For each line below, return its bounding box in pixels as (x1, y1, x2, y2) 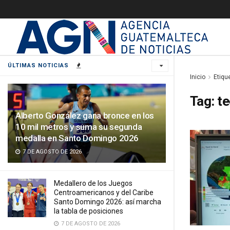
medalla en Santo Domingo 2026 (15, 133, 139, 143)
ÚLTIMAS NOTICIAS (8, 62, 69, 69)
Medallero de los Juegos (54, 179, 132, 187)
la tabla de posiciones (54, 207, 123, 215)
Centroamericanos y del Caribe (54, 188, 154, 197)
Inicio (190, 73, 205, 81)
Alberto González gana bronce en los (15, 110, 155, 121)
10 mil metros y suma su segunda (15, 122, 142, 132)
